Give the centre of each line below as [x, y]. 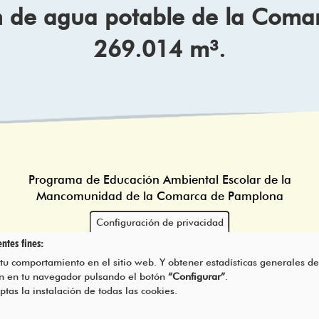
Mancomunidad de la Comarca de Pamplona [159, 196]
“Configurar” [197, 276]
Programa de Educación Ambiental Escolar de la [159, 180]
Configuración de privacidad [159, 222]
